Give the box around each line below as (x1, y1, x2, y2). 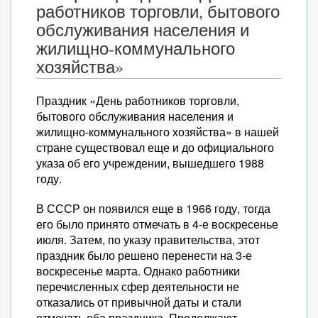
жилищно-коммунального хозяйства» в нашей (36, 124, 279, 140)
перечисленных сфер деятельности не (36, 278, 239, 295)
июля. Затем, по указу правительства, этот (36, 231, 260, 248)
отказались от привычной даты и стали (36, 294, 241, 310)
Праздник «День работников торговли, (36, 92, 239, 109)
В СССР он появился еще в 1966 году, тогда (36, 200, 270, 216)
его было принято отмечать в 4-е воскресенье (36, 216, 278, 232)
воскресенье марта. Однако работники (36, 263, 240, 279)
